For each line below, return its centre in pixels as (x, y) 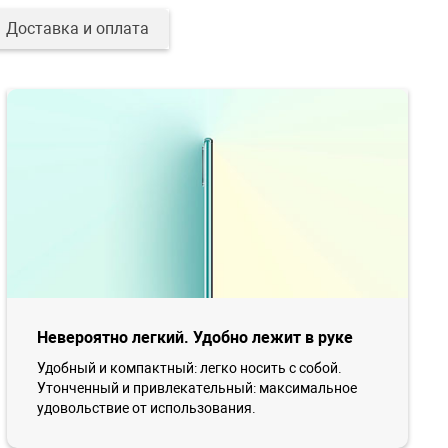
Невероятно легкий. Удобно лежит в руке (194, 338)
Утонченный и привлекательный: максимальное (196, 388)
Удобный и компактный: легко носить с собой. (189, 368)
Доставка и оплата (77, 28)
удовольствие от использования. (146, 408)
